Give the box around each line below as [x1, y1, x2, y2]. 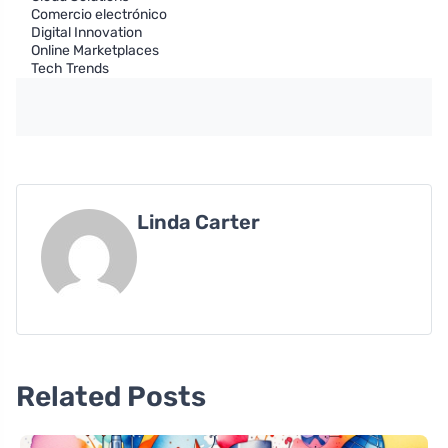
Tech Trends [31, 60, 109, 78]
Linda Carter [137, 210, 260, 235]
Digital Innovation [31, 24, 142, 42]
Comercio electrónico [31, 6, 167, 24]
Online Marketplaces [31, 42, 159, 60]
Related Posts [16, 380, 206, 414]
